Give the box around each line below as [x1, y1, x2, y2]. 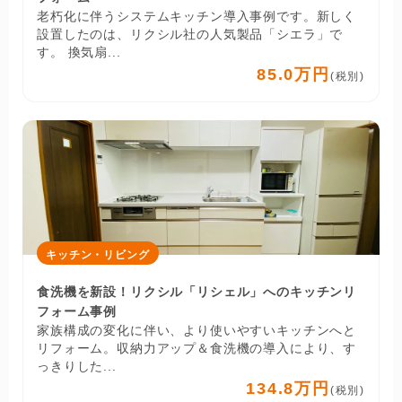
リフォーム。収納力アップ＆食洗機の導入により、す [37, 340, 357, 355]
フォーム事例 [37, 303, 118, 319]
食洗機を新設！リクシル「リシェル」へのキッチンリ [37, 284, 357, 299]
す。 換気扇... [37, 44, 121, 59]
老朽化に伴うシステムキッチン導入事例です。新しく [37, 8, 357, 23]
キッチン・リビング [46, 248, 150, 261]
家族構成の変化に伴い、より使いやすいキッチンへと [37, 322, 357, 337]
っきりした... [37, 358, 117, 373]
